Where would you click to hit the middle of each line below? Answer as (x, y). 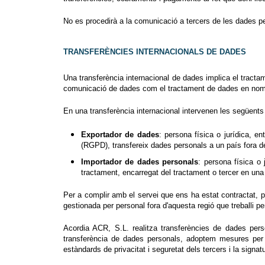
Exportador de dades (120, 134)
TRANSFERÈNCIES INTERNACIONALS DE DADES (155, 51)
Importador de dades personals (140, 161)
